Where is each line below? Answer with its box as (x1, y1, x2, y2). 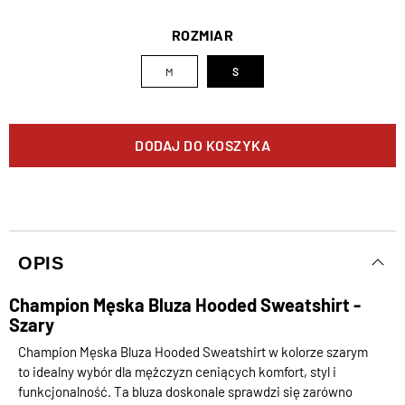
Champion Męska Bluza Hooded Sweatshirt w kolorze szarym (18, 344, 368, 361)
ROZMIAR (171, 26, 234, 44)
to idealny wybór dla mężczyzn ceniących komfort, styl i (18, 363, 336, 381)
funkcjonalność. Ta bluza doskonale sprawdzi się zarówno (18, 383, 353, 400)
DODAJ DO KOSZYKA (135, 137, 270, 155)
